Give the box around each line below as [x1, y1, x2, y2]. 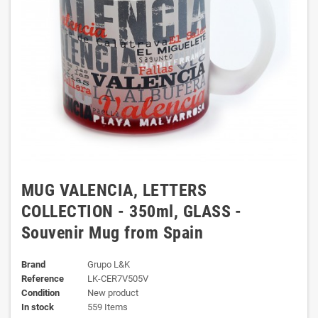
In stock [21, 302, 54, 312]
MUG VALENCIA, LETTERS [21, 180, 207, 200]
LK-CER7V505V [87, 273, 148, 284]
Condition [21, 287, 60, 298]
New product [87, 287, 138, 298]
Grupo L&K [87, 259, 130, 270]
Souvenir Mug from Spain [21, 223, 204, 243]
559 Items [87, 302, 128, 312]
